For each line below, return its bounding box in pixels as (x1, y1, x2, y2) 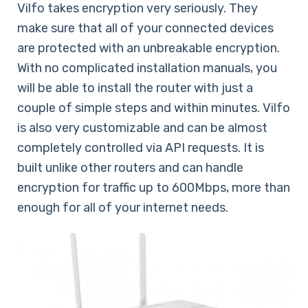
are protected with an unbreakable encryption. (17, 40, 280, 56)
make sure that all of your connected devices (17, 20, 274, 36)
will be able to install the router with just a (17, 80, 253, 96)
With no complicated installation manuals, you (17, 60, 277, 76)
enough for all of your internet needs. (17, 199, 228, 215)
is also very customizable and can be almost (17, 120, 267, 135)
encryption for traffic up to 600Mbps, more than (17, 179, 290, 195)
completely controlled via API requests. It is (17, 140, 264, 155)
